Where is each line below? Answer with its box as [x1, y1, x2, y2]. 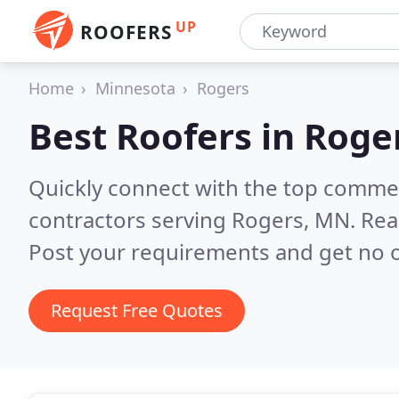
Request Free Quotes [51, 298, 223, 322]
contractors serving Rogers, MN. [28, 205, 361, 234]
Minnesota [95, 77, 175, 99]
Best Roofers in [28, 111, 304, 160]
